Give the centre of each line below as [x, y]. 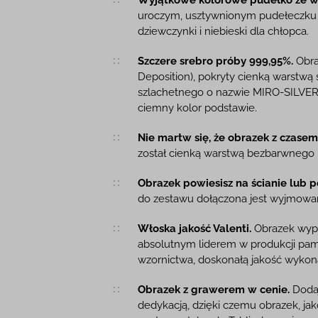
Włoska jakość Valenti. [195, 228]
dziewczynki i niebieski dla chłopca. [224, 31]
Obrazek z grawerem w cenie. [214, 289]
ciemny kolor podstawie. [198, 108]
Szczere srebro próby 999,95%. [216, 61]
